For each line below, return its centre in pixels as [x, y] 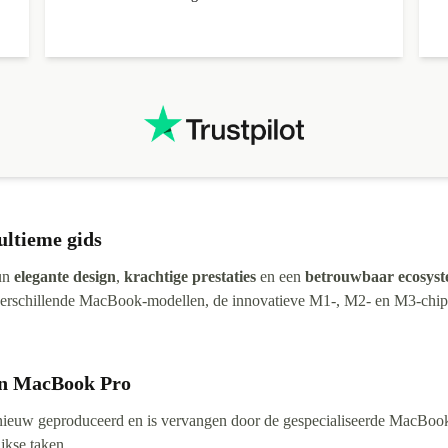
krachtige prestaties [190, 276]
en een [280, 276]
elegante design [65, 276]
